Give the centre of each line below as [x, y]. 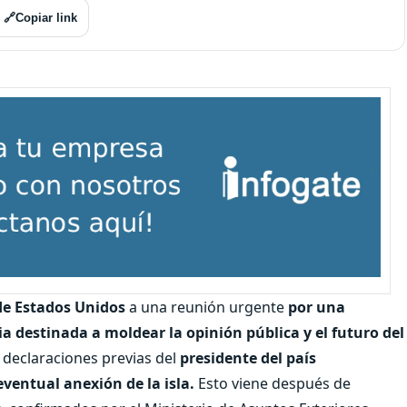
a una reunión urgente [205, 307]
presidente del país [248, 357]
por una [315, 307]
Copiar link [46, 17]
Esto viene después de [273, 383]
